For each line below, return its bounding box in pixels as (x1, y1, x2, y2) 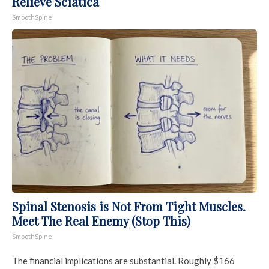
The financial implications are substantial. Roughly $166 (12, 255, 235, 266)
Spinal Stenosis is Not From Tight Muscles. (12, 198, 246, 214)
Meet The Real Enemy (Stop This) (12, 212, 190, 229)
